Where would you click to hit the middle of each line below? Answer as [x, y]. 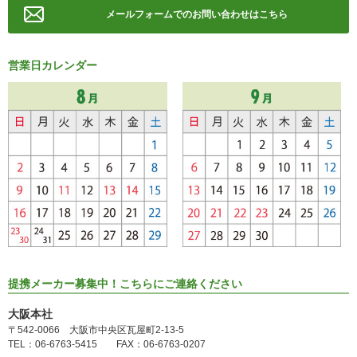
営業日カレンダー [53, 65]
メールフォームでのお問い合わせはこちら [196, 14]
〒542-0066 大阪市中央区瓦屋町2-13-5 [96, 330]
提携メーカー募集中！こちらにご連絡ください [125, 284]
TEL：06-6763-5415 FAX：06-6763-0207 [107, 345]
